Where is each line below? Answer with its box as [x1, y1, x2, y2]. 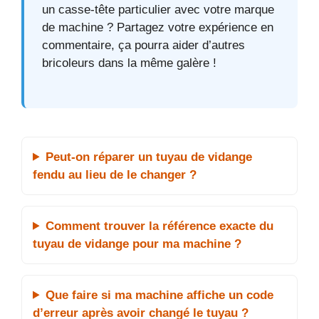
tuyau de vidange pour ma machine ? [33, 236, 241, 251]
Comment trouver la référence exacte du [46, 219, 274, 233]
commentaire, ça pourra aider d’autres [42, 38, 245, 53]
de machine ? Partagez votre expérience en [42, 21, 273, 35]
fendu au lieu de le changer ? [33, 167, 197, 182]
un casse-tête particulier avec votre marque [42, 3, 274, 17]
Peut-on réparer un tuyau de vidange [46, 150, 253, 164]
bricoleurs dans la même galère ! [42, 56, 216, 70]
